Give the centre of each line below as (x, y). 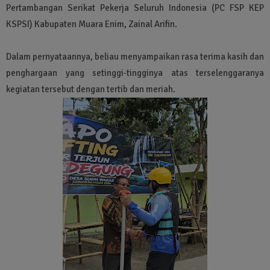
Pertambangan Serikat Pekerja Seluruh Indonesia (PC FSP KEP (135, 8)
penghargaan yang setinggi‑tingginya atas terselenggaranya (135, 73)
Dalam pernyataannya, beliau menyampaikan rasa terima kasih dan (135, 56)
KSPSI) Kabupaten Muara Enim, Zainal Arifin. (92, 24)
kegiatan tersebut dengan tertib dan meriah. (92, 89)
